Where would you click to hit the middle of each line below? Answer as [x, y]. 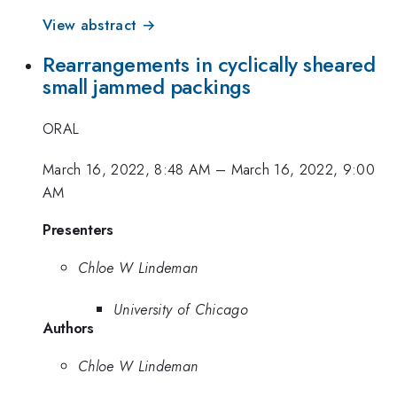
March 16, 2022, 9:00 [303, 170]
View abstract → [99, 24]
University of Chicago [181, 309]
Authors [68, 327]
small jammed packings [147, 87]
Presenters [78, 229]
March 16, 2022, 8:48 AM [127, 170]
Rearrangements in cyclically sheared [209, 65]
